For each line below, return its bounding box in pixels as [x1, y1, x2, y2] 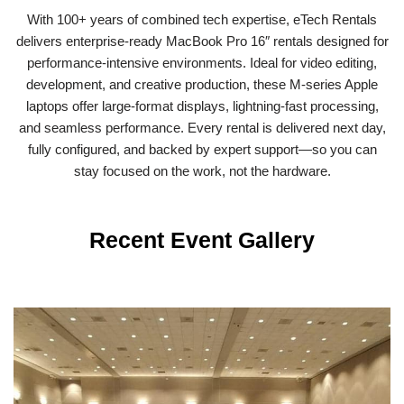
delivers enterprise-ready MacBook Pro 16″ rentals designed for [15, 32, 389, 49]
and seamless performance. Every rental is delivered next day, [18, 119, 386, 135]
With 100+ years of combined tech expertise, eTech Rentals [27, 11, 377, 27]
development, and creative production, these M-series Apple [26, 76, 378, 92]
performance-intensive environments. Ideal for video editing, [27, 54, 377, 70]
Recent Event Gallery [89, 227, 315, 252]
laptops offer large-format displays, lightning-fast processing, [25, 97, 379, 114]
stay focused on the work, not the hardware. [73, 162, 331, 179]
